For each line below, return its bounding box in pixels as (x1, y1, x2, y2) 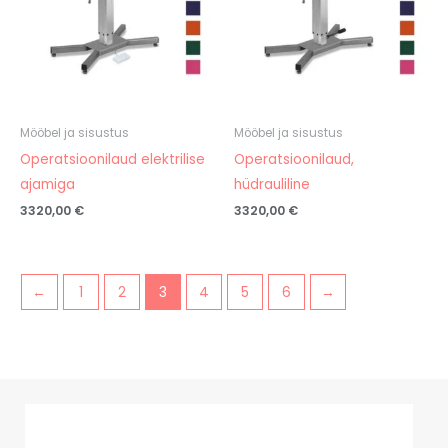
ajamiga (20, 174, 75, 194)
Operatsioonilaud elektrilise (20, 149, 205, 169)
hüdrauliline (234, 174, 310, 194)
